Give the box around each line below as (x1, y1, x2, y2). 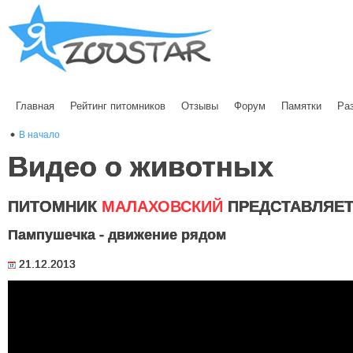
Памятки (281, 100, 321, 112)
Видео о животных (8, 150, 273, 183)
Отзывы (181, 100, 218, 112)
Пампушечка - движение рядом (8, 227, 226, 243)
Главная (16, 100, 54, 112)
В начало (19, 129, 60, 140)
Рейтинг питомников (70, 100, 165, 112)
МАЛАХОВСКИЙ (102, 198, 223, 215)
